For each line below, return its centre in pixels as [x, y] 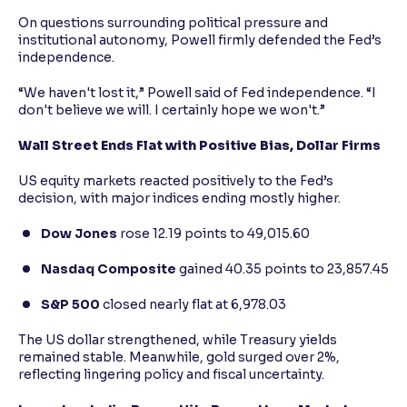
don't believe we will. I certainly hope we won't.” [172, 110]
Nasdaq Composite [109, 269]
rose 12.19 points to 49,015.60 [213, 234]
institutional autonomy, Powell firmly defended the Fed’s [200, 40]
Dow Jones [79, 234]
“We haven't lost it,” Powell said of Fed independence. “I [197, 93]
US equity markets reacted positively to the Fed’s [176, 181]
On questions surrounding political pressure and [173, 23]
